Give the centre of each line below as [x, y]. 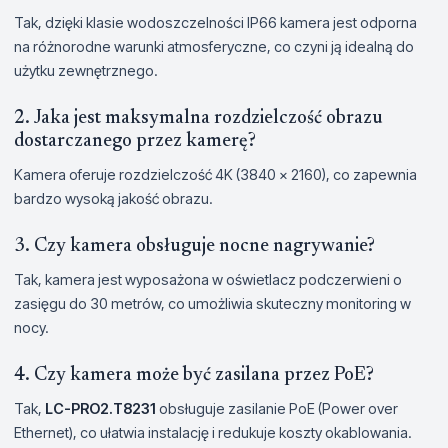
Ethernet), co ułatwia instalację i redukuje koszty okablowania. [213, 432]
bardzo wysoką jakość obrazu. [113, 198]
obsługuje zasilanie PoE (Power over [277, 408]
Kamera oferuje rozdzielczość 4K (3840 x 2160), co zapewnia [215, 174]
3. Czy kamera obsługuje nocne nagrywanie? [194, 246]
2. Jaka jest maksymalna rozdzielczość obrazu [198, 118]
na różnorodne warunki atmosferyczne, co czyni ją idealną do [214, 46]
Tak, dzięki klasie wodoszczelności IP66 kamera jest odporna [215, 22]
